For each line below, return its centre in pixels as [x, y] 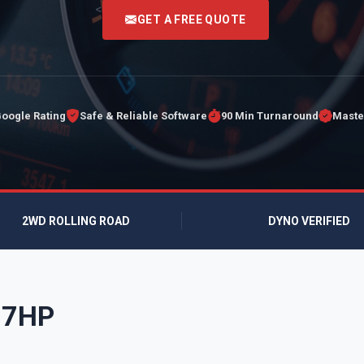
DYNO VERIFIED [308, 221]
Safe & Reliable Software [143, 116]
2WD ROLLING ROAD [76, 221]
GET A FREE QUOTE [191, 19]
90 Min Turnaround [269, 116]
